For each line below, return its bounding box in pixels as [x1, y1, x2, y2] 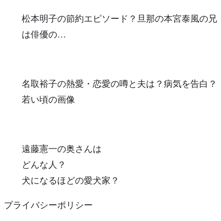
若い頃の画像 [22, 94, 75, 105]
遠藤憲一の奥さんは [22, 144, 102, 154]
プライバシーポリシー [4, 200, 93, 210]
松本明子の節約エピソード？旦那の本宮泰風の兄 [22, 13, 217, 24]
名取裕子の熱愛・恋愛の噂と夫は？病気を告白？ [22, 78, 217, 89]
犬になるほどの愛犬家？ [22, 175, 119, 185]
